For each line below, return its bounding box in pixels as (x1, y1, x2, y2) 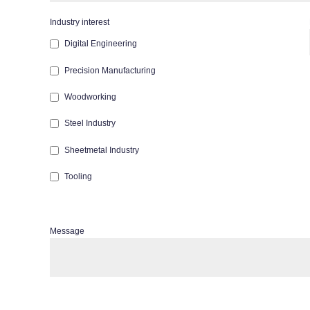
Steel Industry (64, 118, 116, 129)
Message (50, 226, 84, 237)
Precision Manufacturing (64, 65, 156, 75)
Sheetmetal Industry (64, 145, 139, 155)
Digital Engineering (64, 39, 137, 49)
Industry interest (50, 17, 109, 28)
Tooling (64, 172, 92, 182)
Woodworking (64, 92, 116, 102)
